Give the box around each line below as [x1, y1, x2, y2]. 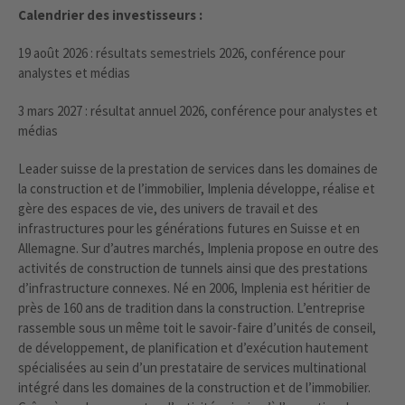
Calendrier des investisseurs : [18, 5, 202, 24]
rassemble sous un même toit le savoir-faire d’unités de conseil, [18, 318, 376, 336]
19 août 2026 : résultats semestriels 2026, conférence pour [18, 43, 345, 61]
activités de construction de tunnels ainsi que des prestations [18, 259, 368, 277]
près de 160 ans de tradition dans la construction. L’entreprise [18, 298, 365, 316]
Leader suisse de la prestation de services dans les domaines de [18, 159, 378, 177]
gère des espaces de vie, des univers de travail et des [18, 199, 318, 217]
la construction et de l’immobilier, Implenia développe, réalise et [18, 179, 375, 197]
